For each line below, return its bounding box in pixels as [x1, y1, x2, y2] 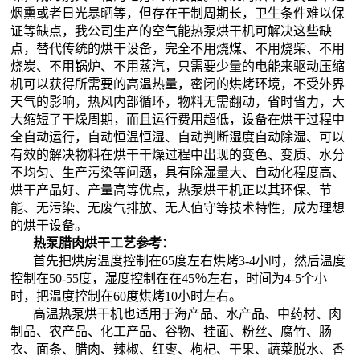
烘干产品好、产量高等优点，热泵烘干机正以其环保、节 [10, 182, 333, 197]
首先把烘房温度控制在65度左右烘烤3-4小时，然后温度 [33, 253, 346, 268]
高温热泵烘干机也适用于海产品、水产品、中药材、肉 [33, 306, 342, 321]
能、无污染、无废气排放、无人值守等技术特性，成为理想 [10, 200, 346, 215]
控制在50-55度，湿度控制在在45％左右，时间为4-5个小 [10, 271, 328, 285]
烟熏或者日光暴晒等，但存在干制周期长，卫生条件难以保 [10, 6, 346, 20]
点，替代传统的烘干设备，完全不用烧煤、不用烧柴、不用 [10, 41, 346, 55]
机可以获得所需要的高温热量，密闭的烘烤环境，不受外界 [10, 76, 346, 91]
